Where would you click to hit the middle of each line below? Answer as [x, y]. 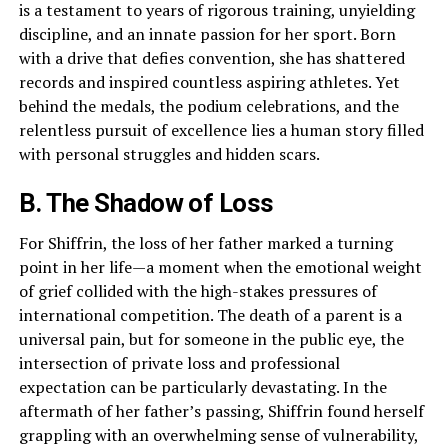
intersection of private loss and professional [179, 363]
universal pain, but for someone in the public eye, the [211, 339]
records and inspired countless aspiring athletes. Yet [209, 82]
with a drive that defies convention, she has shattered [211, 58]
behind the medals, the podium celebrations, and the [208, 106]
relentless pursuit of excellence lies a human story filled [221, 130]
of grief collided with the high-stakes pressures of [197, 291]
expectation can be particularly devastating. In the [202, 387]
